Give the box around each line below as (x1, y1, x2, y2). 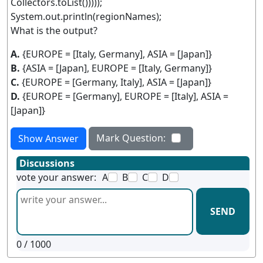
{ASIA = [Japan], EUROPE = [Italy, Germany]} (22, 61, 212, 75)
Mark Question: (96, 131, 166, 144)
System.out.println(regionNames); (11, 9, 161, 23)
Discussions (19, 156, 75, 170)
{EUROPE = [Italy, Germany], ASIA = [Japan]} (22, 47, 212, 60)
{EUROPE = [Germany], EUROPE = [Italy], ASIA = (22, 89, 228, 103)
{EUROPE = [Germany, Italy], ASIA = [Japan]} (22, 75, 211, 89)
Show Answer (18, 131, 79, 145)
